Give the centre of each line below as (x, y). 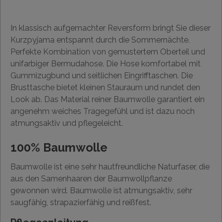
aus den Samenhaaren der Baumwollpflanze (91, 179)
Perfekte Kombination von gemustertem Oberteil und (108, 52)
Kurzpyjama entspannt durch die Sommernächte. (100, 40)
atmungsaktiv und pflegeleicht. (67, 123)
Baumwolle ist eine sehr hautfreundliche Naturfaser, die (110, 167)
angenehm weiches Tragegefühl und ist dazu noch (103, 111)
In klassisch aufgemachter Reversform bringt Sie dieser (111, 28)
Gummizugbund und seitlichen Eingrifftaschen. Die (102, 76)
